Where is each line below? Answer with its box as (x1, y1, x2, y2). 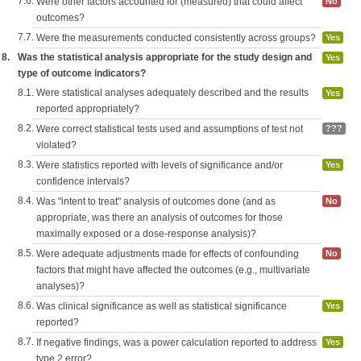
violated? (36, 139, 77, 151)
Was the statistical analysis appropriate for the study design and (18, 52, 312, 63)
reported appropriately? (36, 103, 139, 114)
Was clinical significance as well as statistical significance (36, 301, 287, 312)
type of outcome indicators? (18, 68, 146, 79)
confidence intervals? (36, 176, 130, 187)
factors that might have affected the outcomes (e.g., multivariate (36, 264, 310, 276)
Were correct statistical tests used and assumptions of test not (36, 123, 303, 135)
